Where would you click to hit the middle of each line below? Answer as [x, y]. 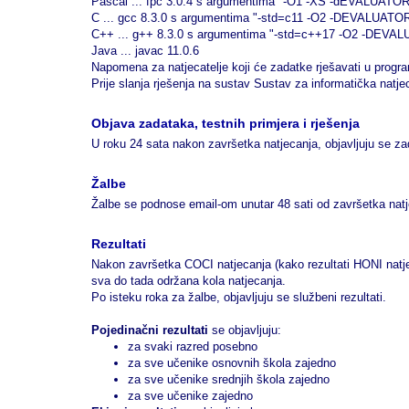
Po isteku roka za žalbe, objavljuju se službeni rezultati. [239, 297]
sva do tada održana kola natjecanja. [189, 281]
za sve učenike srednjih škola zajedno [229, 379]
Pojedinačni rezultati [150, 330]
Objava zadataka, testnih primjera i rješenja [225, 123]
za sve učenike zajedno [190, 396]
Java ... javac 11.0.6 [145, 51]
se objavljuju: [245, 330]
